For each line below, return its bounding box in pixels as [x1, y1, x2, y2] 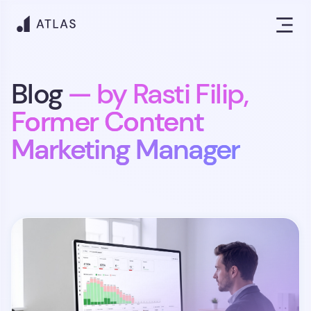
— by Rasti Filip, [68, 76, 249, 111]
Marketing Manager [11, 132, 240, 167]
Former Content [11, 104, 204, 139]
